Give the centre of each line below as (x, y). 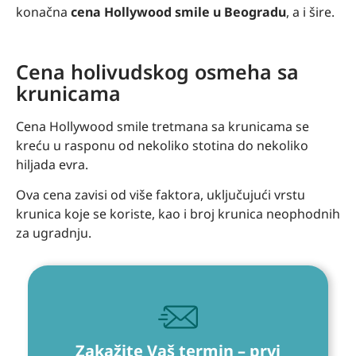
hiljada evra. (52, 164)
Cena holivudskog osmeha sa (157, 71)
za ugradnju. (55, 233)
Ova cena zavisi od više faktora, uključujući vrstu (161, 195)
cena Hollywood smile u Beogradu (178, 12)
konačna (43, 12)
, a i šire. (312, 12)
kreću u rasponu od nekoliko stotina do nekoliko (162, 145)
